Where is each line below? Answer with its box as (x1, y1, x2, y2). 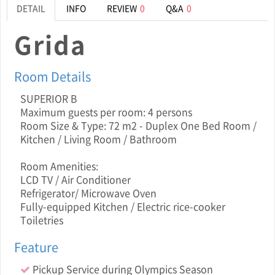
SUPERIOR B (20, 91, 77, 106)
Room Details (14, 68, 91, 85)
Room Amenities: (20, 158, 98, 173)
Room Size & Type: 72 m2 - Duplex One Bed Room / (20, 118, 257, 133)
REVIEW (107, 2, 137, 14)
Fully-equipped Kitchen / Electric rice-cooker (20, 199, 225, 214)
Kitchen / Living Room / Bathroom (20, 131, 177, 146)
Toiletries (20, 212, 63, 227)
